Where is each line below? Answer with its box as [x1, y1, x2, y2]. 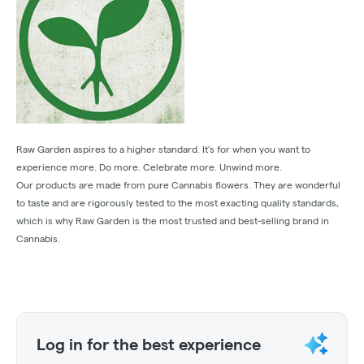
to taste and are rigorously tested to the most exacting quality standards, [16, 197, 339, 209]
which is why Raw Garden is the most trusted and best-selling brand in [16, 215, 329, 227]
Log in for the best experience [37, 336, 261, 354]
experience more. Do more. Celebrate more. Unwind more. [16, 162, 282, 173]
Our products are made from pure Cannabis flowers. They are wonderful [16, 180, 340, 191]
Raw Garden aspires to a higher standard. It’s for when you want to [16, 144, 310, 155]
